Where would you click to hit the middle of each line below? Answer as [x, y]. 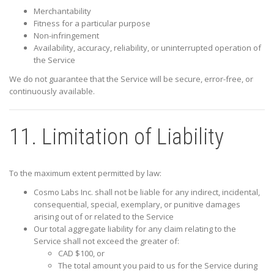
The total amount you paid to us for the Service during [158, 266]
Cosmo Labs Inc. [63, 192]
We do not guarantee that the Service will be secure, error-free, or [131, 79]
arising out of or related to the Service [104, 217]
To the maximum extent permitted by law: [85, 173]
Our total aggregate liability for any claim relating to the [135, 229]
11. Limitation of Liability [117, 137]
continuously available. [52, 91]
